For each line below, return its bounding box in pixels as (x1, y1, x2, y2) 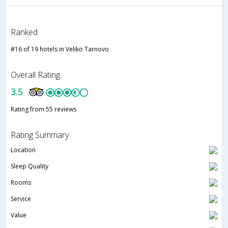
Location (11, 145, 36, 154)
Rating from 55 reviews (11, 104, 76, 113)
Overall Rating (11, 69, 60, 80)
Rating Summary (11, 129, 69, 140)
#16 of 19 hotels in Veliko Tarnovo (11, 44, 109, 53)
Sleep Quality (11, 161, 48, 170)
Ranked (11, 26, 38, 38)
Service (11, 194, 31, 203)
